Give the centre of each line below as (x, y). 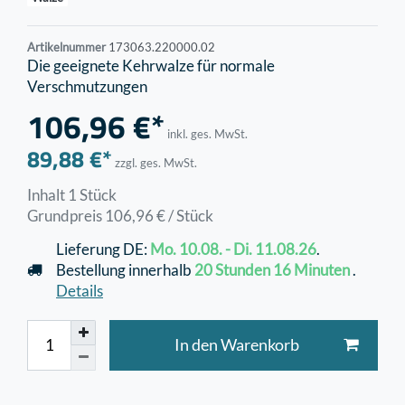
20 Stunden (232, 269)
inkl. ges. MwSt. (207, 134)
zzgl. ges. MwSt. (156, 162)
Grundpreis (66, 215)
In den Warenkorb (236, 345)
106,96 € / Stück (159, 215)
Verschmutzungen (87, 87)
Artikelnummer (68, 47)
